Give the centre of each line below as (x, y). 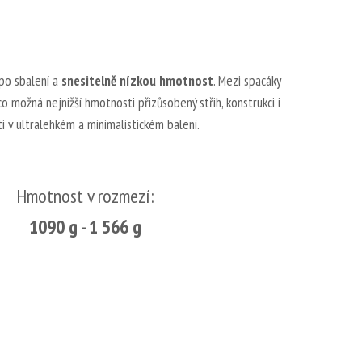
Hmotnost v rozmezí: (85, 196)
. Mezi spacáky (247, 81)
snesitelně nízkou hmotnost (137, 81)
